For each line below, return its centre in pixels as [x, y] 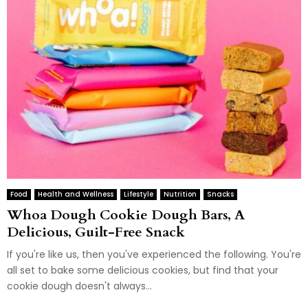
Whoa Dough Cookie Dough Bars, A [126, 215]
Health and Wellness [76, 195]
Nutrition [180, 195]
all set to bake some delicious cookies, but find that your [143, 271]
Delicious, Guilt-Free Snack [96, 232]
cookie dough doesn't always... [79, 286]
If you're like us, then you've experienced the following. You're [154, 255]
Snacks [220, 195]
